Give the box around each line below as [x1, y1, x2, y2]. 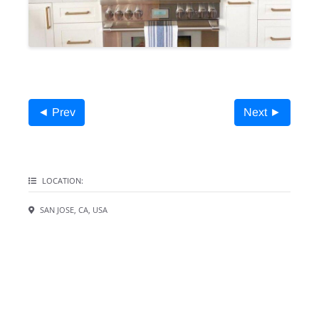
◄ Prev [38, 105, 76, 118]
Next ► [243, 105, 281, 118]
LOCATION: [40, 175, 84, 187]
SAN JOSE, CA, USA [38, 204, 108, 216]
